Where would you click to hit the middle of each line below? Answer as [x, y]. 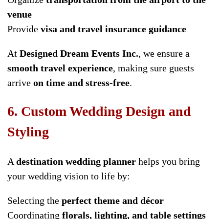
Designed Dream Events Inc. [79, 54]
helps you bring [168, 161]
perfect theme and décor [113, 200]
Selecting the [34, 200]
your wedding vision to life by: [69, 176]
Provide [24, 29]
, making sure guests [153, 68]
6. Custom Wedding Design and [99, 111]
